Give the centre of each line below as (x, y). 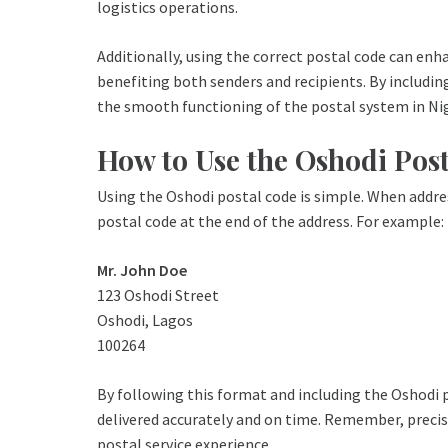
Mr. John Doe (142, 270)
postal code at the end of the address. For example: (270, 221)
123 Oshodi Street (158, 295)
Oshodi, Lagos (145, 320)
